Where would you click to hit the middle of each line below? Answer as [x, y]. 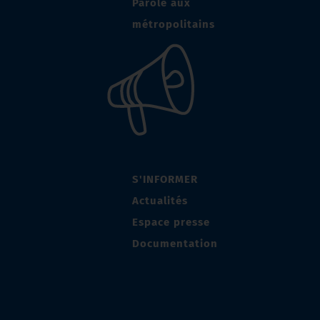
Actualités [160, 201]
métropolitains [174, 25]
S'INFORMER [165, 180]
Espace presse [171, 222]
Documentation [175, 244]
